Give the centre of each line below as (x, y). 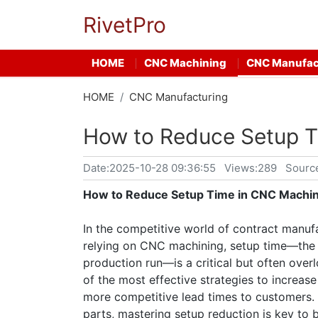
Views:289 (251, 168)
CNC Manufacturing (179, 97)
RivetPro (125, 25)
